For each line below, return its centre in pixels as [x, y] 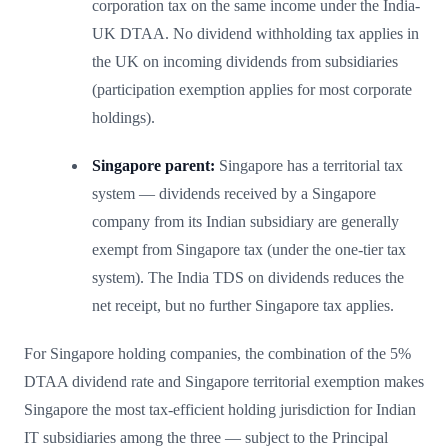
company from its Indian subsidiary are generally [245, 221]
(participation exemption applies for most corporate [252, 89]
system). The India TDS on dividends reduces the [248, 277]
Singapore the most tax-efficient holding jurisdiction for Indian [220, 409]
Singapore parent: [153, 165]
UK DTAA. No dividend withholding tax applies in [255, 33]
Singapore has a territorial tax [309, 165]
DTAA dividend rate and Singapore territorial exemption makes [224, 381]
